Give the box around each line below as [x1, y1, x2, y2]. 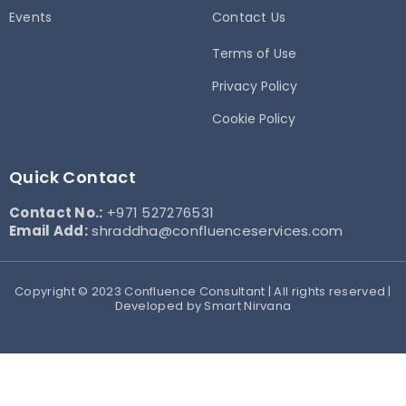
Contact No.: [9, 203, 103, 223]
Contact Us [212, 8, 285, 27]
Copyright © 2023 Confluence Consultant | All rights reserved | [14, 283, 391, 301]
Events [9, 8, 53, 27]
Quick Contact [9, 166, 137, 189]
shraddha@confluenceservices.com [92, 220, 343, 240]
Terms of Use [212, 44, 296, 63]
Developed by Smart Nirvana [114, 297, 292, 315]
